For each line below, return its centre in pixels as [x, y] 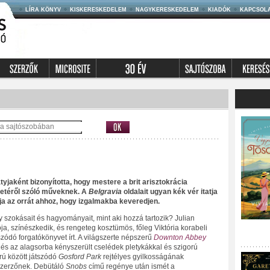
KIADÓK [219, 10]
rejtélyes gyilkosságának [143, 257]
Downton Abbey [180, 237]
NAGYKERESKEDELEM [167, 10]
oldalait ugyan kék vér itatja [169, 192]
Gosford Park [80, 257]
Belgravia [105, 192]
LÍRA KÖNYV [43, 10]
